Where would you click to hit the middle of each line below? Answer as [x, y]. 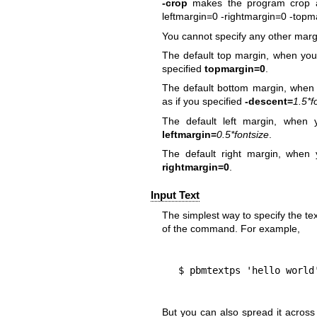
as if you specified [203, 102]
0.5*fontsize [242, 134]
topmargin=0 [235, 69]
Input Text [175, 195]
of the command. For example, [231, 228]
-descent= [269, 102]
